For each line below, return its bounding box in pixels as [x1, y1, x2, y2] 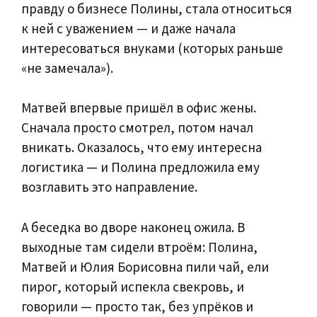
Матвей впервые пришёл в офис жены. [21, 99, 256, 117]
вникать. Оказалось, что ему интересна [21, 139, 262, 156]
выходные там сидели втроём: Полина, [21, 238, 258, 255]
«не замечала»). [21, 59, 113, 76]
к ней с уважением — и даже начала [21, 19, 236, 37]
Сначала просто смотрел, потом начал [21, 119, 253, 137]
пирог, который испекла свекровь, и [21, 277, 244, 295]
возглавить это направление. [21, 178, 197, 196]
